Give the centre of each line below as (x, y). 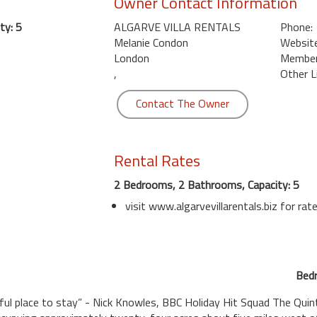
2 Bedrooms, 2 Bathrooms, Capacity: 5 (206, 185)
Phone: (296, 27)
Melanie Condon (151, 42)
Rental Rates (157, 161)
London (131, 58)
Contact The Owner (182, 103)
